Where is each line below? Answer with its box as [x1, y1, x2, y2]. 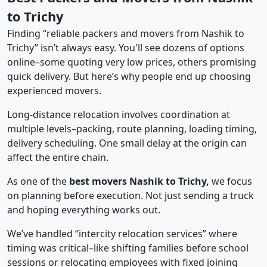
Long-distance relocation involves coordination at [7, 108, 230, 122]
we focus [209, 175, 252, 188]
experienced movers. [7, 84, 101, 98]
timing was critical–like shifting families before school [7, 241, 249, 255]
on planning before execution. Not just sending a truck [7, 189, 254, 203]
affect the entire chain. [7, 151, 108, 164]
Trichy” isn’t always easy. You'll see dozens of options [7, 41, 244, 55]
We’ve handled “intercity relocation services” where [7, 227, 237, 241]
